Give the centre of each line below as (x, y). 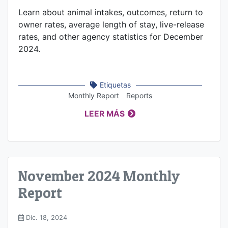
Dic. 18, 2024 (46, 217)
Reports (139, 96)
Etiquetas (115, 85)
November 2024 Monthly (99, 176)
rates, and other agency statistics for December (111, 37)
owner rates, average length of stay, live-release (111, 25)
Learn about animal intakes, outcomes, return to (111, 12)
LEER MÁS (105, 114)
